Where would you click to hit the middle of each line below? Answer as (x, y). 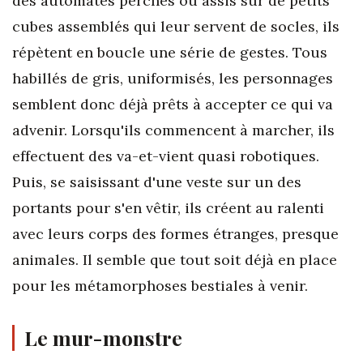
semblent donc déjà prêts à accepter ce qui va (173, 104)
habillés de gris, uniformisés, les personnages (173, 78)
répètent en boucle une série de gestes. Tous (170, 52)
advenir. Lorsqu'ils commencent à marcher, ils (173, 130)
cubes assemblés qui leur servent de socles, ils (176, 26)
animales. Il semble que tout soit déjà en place (175, 259)
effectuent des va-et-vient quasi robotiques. (166, 156)
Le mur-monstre (103, 337)
